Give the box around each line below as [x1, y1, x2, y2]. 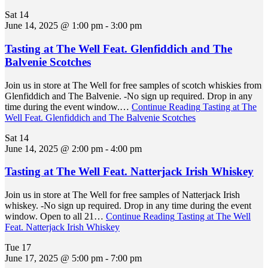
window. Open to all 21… [5, 211, 106, 222]
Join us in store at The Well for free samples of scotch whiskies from [5, 80, 261, 90]
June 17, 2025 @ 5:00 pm [5, 253, 103, 264]
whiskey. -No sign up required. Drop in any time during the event [5, 200, 251, 211]
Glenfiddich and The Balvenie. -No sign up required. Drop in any [5, 90, 252, 101]
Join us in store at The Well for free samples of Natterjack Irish [5, 190, 240, 200]
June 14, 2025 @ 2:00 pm [5, 143, 103, 154]
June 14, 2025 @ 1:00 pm [5, 20, 103, 31]
